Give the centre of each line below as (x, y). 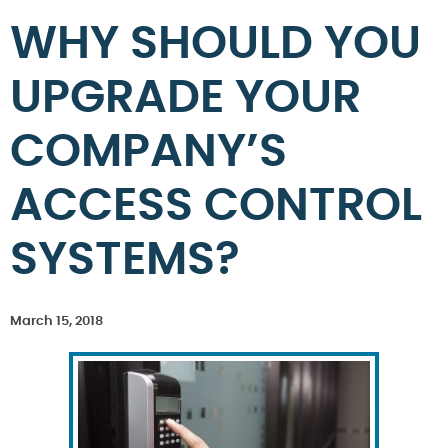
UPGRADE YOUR (185, 98)
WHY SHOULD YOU (215, 44)
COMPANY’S (148, 152)
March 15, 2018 (56, 321)
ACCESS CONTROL (216, 206)
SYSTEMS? (125, 260)
